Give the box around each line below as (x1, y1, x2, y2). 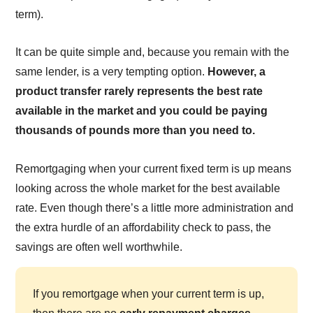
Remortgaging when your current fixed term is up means (15, 163, 292, 175)
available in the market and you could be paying (15, 105, 268, 117)
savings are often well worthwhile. (15, 241, 183, 254)
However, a (208, 66, 266, 78)
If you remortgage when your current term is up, (33, 287, 265, 300)
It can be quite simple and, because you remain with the (15, 46, 290, 59)
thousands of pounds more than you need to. (15, 124, 256, 137)
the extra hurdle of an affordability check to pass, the (15, 221, 272, 234)
